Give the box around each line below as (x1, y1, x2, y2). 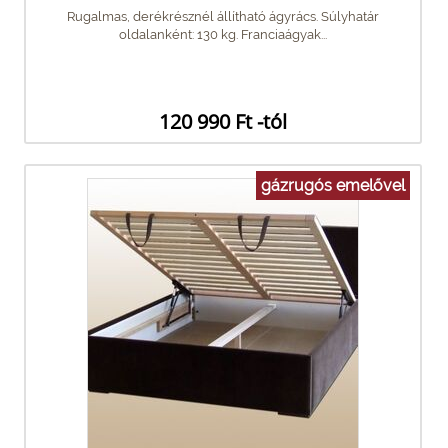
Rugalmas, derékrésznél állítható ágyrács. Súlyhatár (67, 8, 379, 24)
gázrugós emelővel (261, 175, 405, 195)
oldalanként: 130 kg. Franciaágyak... (119, 26, 327, 42)
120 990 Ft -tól (158, 107, 287, 135)
